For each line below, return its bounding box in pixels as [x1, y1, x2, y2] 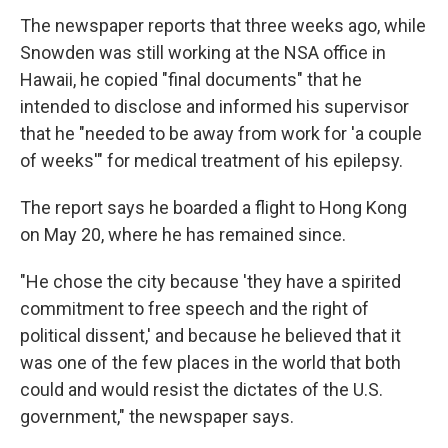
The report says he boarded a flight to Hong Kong [20, 197, 407, 219]
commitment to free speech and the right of [20, 298, 369, 320]
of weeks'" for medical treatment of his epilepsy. [20, 150, 403, 172]
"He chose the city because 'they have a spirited [20, 271, 401, 293]
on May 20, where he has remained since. [20, 224, 346, 246]
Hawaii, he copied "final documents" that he [20, 69, 362, 91]
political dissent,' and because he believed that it [20, 325, 401, 347]
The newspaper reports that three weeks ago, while [20, 15, 426, 37]
